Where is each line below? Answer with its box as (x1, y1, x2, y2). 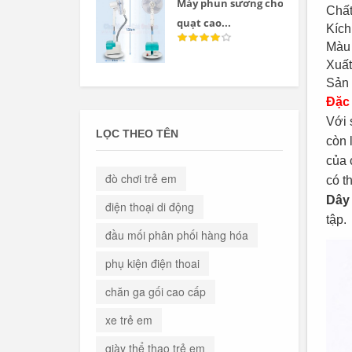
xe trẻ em (105, 312, 152, 328)
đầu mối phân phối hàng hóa (105, 227, 248, 244)
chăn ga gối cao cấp (105, 284, 206, 300)
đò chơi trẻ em (105, 170, 177, 187)
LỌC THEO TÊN (96, 127, 178, 141)
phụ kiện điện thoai (105, 255, 200, 272)
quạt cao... (177, 15, 232, 30)
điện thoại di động (105, 199, 194, 215)
